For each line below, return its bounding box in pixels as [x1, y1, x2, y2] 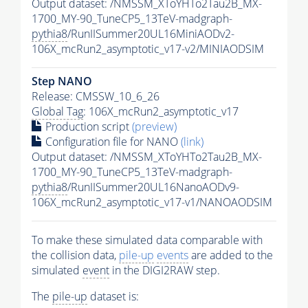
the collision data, [32, 247, 119, 263]
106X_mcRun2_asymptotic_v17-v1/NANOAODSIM [32, 194, 272, 210]
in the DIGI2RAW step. [109, 262, 220, 278]
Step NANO [32, 73, 92, 89]
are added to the [188, 247, 273, 263]
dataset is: [87, 288, 139, 304]
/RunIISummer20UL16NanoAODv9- [67, 179, 239, 195]
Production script [43, 118, 132, 134]
